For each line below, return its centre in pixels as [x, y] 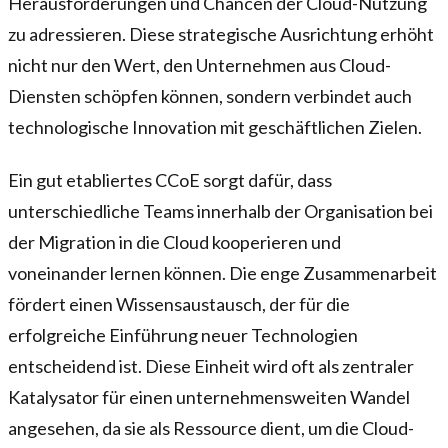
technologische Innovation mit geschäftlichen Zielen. [215, 126]
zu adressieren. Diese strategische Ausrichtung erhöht [221, 33]
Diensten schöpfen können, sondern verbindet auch [210, 95]
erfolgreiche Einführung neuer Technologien [183, 334]
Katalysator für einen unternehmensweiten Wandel [209, 396]
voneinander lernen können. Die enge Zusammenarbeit [222, 272]
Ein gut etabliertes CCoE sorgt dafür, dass [170, 179]
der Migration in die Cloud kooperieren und [174, 241]
